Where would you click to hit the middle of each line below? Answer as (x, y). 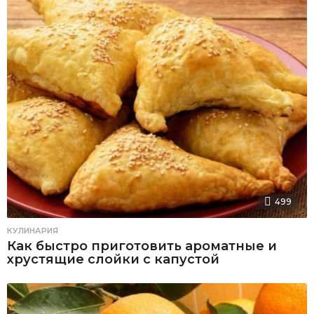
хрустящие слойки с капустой (113, 260)
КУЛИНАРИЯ (33, 231)
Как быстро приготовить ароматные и (142, 246)
